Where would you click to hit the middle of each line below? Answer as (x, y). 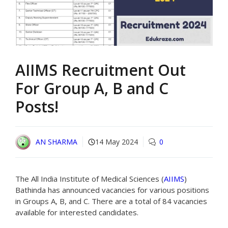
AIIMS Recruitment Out (101, 70)
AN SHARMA (56, 142)
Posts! (37, 106)
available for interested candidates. (77, 212)
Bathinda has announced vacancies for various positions (112, 190)
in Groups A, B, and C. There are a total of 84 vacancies (111, 201)
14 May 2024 (117, 142)
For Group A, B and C (92, 88)
